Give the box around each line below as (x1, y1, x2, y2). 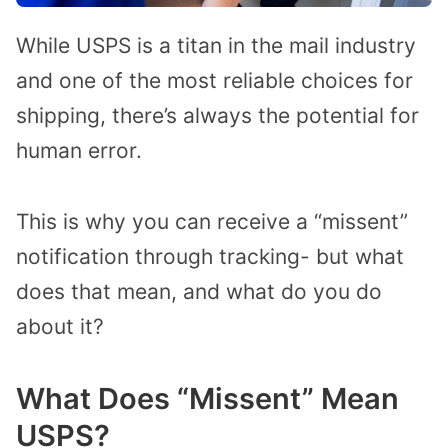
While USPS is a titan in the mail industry (16, 33, 416, 59)
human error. (16, 138, 142, 164)
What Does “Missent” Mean (16, 380, 399, 416)
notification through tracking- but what (16, 244, 404, 270)
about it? (16, 314, 104, 340)
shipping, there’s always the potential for (16, 103, 419, 129)
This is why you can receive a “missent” (16, 209, 408, 235)
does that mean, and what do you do (16, 279, 382, 305)
